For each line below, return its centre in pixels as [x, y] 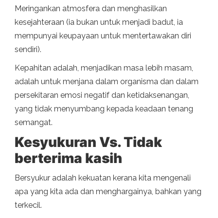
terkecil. [28, 205]
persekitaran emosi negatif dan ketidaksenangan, [102, 95]
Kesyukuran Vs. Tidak [88, 142]
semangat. [34, 123]
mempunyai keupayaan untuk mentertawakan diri [103, 36]
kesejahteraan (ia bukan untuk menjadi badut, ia [99, 22]
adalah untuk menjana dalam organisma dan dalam [107, 82]
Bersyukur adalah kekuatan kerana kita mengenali [103, 178]
